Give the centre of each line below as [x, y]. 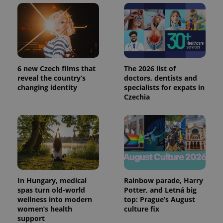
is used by [180, 22]
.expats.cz [112, 15]
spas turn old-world [51, 190]
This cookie [181, 15]
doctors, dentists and [161, 78]
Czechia [137, 97]
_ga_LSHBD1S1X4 [69, 15]
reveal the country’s [52, 78]
